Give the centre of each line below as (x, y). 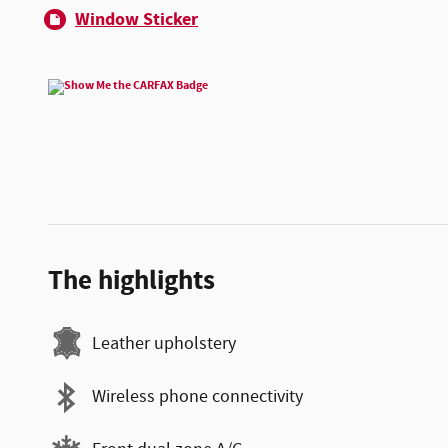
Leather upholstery (164, 344)
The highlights (131, 280)
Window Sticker (136, 19)
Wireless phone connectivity (197, 397)
